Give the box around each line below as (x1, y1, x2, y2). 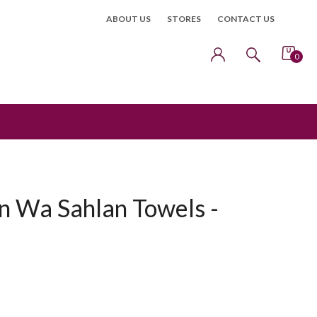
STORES (167, 13, 201, 24)
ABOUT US (106, 13, 151, 24)
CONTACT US (217, 13, 275, 24)
